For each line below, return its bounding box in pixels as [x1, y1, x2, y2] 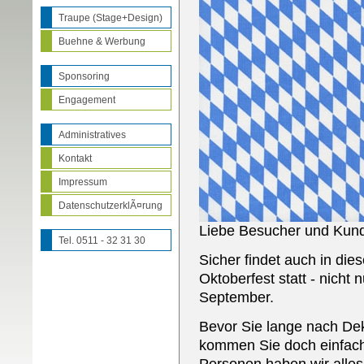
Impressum [58, 176, 107, 188]
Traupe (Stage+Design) [58, 12, 162, 24]
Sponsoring [58, 71, 110, 82]
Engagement [58, 94, 115, 106]
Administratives [58, 129, 126, 141]
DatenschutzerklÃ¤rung [58, 200, 162, 211]
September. [199, 288, 274, 305]
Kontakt [58, 153, 92, 164]
